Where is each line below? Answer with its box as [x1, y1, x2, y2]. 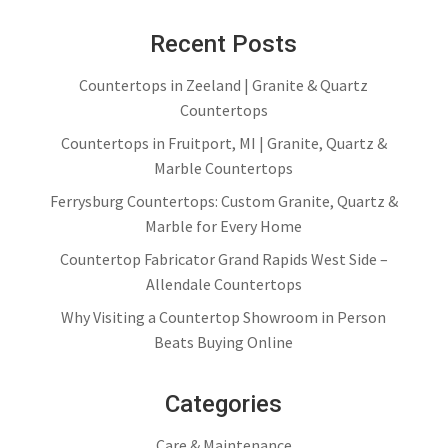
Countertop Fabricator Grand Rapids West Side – [59, 249, 388, 269]
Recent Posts [150, 30, 298, 58]
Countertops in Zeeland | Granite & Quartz [79, 75, 369, 95]
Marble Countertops [154, 158, 294, 178]
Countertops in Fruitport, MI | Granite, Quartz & [60, 133, 387, 153]
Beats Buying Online [154, 332, 294, 352]
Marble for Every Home [145, 216, 303, 236]
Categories [165, 390, 283, 418]
